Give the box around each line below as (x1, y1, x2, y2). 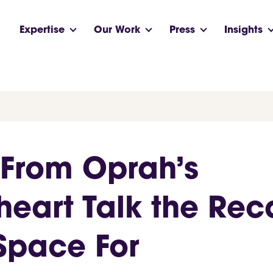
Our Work (94, 25, 140, 35)
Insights (224, 25, 263, 35)
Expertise (19, 25, 65, 35)
